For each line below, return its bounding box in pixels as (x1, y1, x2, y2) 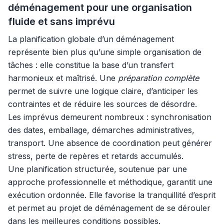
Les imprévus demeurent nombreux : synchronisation (8, 112, 211, 122)
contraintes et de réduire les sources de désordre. (8, 99, 197, 109)
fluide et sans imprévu (8, 15, 115, 27)
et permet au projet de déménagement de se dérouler (8, 203, 210, 213)
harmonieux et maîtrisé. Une (8, 73, 118, 83)
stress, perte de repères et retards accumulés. (8, 151, 183, 161)
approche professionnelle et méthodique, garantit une (8, 177, 212, 187)
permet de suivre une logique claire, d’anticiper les (8, 86, 198, 96)
